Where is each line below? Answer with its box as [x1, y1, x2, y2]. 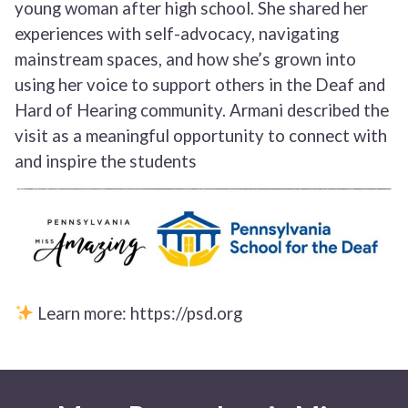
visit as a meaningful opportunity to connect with [15, 126, 387, 147]
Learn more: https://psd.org [34, 302, 243, 323]
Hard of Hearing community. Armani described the [15, 100, 389, 121]
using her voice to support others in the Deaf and [15, 75, 385, 96]
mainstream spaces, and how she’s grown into [15, 49, 356, 70]
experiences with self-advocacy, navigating [15, 24, 339, 45]
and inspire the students [15, 151, 197, 172]
